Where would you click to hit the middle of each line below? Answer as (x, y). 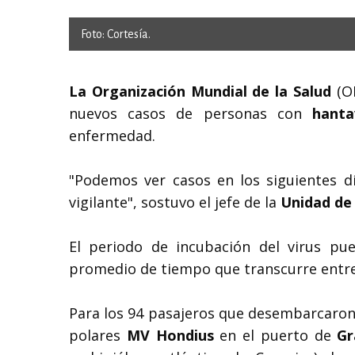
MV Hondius (170, 335)
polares (98, 335)
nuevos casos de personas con (191, 113)
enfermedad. (112, 135)
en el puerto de (275, 335)
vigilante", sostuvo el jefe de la (175, 202)
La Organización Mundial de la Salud (200, 91)
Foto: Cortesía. (116, 34)
